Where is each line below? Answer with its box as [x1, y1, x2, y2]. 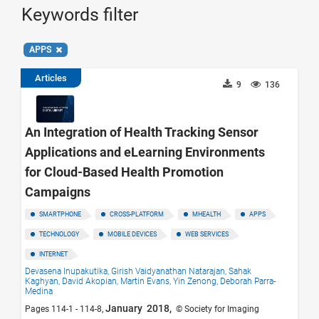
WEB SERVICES [185, 230, 229, 238]
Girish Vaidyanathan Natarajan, [111, 266, 229, 276]
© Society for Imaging [174, 303, 259, 314]
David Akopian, [62, 276, 120, 286]
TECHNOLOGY [39, 230, 79, 238]
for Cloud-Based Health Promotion [25, 164, 224, 179]
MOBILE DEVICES [108, 230, 157, 238]
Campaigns [25, 184, 90, 199]
